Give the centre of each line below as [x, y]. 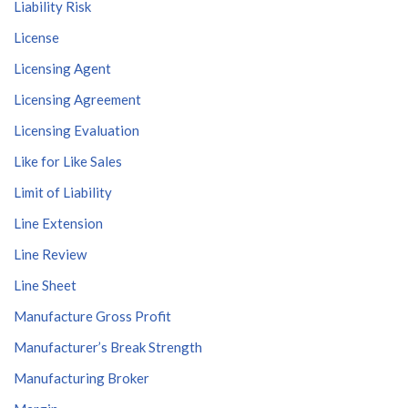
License [36, 37]
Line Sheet [45, 285]
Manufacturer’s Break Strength [108, 347]
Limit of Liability [63, 192]
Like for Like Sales [68, 161]
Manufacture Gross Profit [92, 316]
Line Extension [58, 223]
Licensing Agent [62, 68]
